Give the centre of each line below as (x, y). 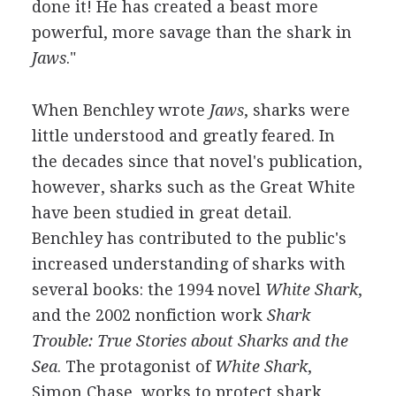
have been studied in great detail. (161, 213)
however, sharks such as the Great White (193, 187)
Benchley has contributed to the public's (189, 238)
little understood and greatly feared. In (183, 136)
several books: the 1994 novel (148, 289)
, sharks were (297, 110)
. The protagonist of (136, 366)
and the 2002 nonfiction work (149, 315)
